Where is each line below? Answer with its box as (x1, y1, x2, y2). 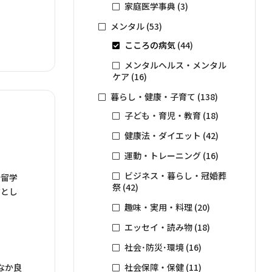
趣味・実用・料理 (124, 201, 192, 213)
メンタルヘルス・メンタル (124, 58, 226, 71)
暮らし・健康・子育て (110, 90, 195, 103)
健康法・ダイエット (124, 129, 201, 141)
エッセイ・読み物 (124, 221, 192, 233)
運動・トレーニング (124, 149, 201, 161)
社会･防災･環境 (124, 241, 184, 253)
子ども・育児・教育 (124, 109, 201, 121)
